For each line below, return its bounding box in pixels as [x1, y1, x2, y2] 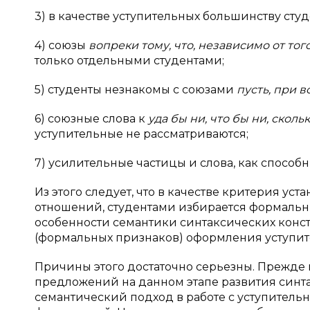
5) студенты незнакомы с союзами [35, 83, 237, 96]
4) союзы [35, 39, 89, 52]
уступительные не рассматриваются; [35, 127, 248, 140]
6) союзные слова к [35, 112, 148, 125]
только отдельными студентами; [35, 54, 224, 67]
